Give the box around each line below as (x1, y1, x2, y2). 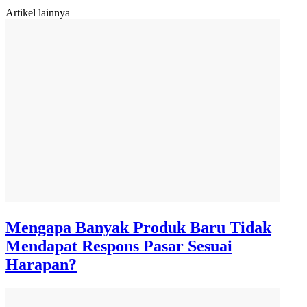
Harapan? (5, 256, 77, 274)
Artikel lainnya (5, 7, 70, 19)
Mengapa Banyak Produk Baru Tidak (5, 219, 271, 237)
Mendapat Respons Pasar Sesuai (5, 237, 232, 256)
